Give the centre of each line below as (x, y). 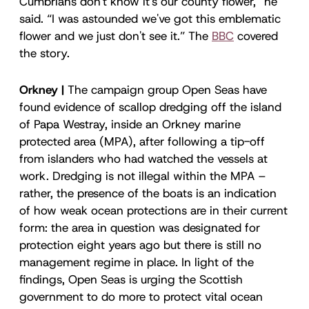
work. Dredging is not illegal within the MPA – (143, 176)
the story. (44, 53)
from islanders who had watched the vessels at (143, 158)
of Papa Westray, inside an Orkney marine (130, 124)
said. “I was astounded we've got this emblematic (150, 18)
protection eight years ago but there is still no (140, 245)
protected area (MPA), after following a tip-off (142, 141)
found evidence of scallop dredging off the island (150, 107)
